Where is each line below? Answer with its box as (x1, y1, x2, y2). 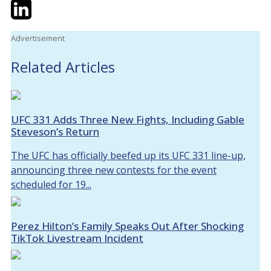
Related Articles (11, 57, 115, 77)
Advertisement (11, 32, 65, 44)
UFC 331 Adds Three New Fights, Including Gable (11, 113, 244, 127)
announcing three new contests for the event (11, 163, 217, 177)
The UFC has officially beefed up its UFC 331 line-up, (11, 149, 246, 163)
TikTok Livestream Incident (11, 231, 143, 246)
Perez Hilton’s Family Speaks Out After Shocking (11, 219, 244, 233)
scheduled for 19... (11, 178, 91, 192)
